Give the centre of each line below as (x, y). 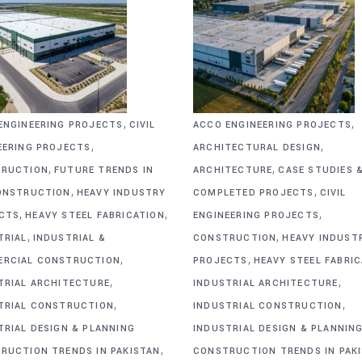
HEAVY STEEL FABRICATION (95, 215)
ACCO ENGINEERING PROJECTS (272, 124)
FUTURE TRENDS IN (104, 170)
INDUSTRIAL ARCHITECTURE (266, 283)
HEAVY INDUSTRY (121, 192)
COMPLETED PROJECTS (254, 192)
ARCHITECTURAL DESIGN (257, 147)
